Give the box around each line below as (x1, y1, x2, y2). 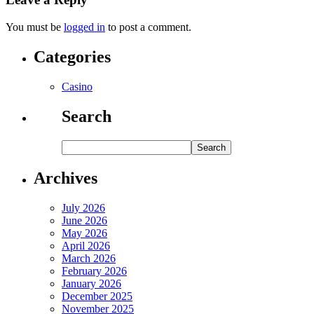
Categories (34, 48, 111, 67)
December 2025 (62, 289, 132, 302)
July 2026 (62, 201, 105, 214)
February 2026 (62, 264, 127, 277)
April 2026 (62, 239, 110, 252)
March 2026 (62, 252, 116, 264)
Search (62, 107, 111, 125)
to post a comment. (105, 21, 191, 34)
